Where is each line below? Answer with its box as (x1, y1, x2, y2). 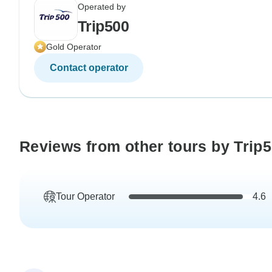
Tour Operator (56, 191, 115, 202)
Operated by (78, 1, 126, 12)
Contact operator (49, 62, 128, 73)
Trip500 (78, 17, 129, 35)
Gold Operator (46, 41, 101, 52)
